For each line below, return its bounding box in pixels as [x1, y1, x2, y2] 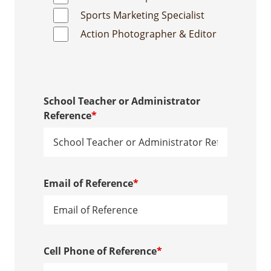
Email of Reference [44, 177, 133, 190]
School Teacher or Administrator [44, 94, 200, 108]
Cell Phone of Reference [44, 244, 157, 258]
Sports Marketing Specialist [80, 8, 204, 22]
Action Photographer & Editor [80, 27, 217, 41]
